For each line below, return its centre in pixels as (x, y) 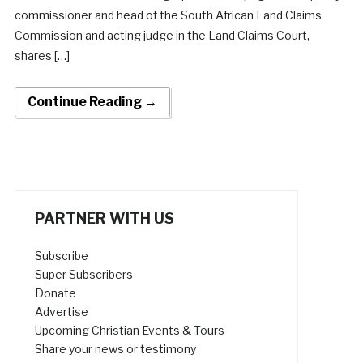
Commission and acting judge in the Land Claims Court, (162, 35)
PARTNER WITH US (104, 218)
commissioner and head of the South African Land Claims (168, 15)
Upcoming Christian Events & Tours (129, 330)
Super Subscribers (83, 274)
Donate (55, 293)
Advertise (61, 311)
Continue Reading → (92, 101)
